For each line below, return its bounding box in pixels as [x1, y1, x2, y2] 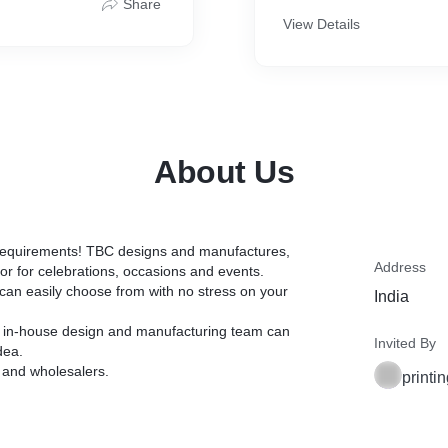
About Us [154, 154, 294, 190]
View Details [283, 16, 360, 32]
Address [374, 259, 426, 275]
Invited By [374, 335, 436, 351]
